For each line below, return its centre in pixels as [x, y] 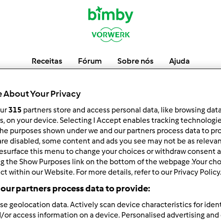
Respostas [122, 188]
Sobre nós [135, 61]
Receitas [47, 61]
